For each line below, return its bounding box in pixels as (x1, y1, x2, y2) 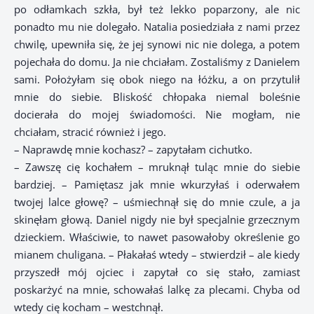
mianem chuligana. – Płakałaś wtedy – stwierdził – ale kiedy (14, 247, 300, 262)
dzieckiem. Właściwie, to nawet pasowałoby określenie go (14, 230, 300, 245)
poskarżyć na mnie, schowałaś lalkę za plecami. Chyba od (14, 282, 300, 297)
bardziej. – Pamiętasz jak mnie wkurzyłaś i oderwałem (14, 177, 300, 192)
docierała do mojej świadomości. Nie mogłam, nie (14, 107, 300, 122)
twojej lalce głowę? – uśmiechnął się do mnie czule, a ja (14, 195, 300, 210)
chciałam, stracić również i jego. (14, 125, 166, 139)
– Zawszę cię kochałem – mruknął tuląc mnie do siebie (14, 160, 300, 175)
